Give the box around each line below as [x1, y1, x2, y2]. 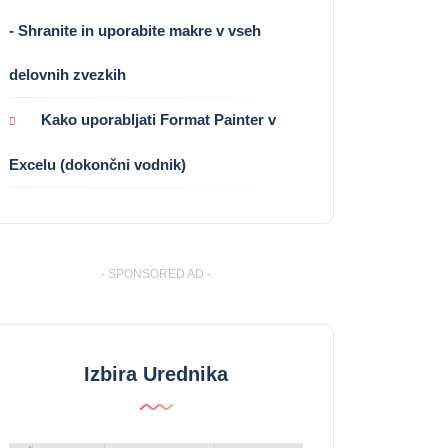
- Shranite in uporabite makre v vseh [9, 22, 261, 40]
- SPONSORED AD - [101, 267, 211, 282]
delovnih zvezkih [9, 66, 126, 84]
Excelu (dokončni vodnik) [9, 156, 186, 174]
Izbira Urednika [84, 363, 228, 386]
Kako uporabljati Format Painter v [41, 111, 276, 129]
